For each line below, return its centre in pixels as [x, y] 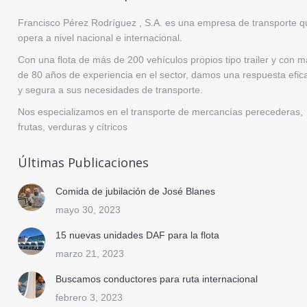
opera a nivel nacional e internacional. [100, 38]
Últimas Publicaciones [83, 163]
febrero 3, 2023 [89, 298]
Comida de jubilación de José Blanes [135, 192]
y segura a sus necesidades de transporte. [110, 90]
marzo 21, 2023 [90, 254]
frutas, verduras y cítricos [73, 127]
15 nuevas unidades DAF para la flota [137, 235]
